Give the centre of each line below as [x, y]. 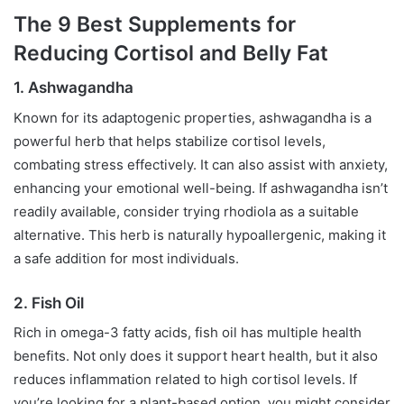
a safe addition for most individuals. [126, 258]
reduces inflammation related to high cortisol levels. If [185, 380]
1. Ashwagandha [73, 88]
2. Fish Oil [49, 303]
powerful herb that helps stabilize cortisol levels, [170, 141]
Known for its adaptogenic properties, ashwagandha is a [193, 117]
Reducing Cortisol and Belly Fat [171, 53]
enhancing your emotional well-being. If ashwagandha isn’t [201, 188]
